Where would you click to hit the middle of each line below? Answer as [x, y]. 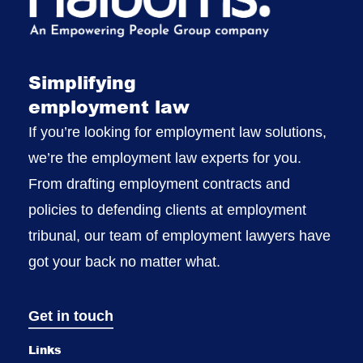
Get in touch [70, 316]
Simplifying [82, 83]
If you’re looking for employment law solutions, [177, 132]
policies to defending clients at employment [167, 210]
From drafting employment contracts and [159, 184]
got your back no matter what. [124, 262]
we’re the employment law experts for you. [164, 158]
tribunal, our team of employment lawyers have [179, 236]
